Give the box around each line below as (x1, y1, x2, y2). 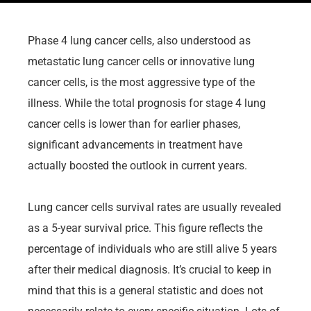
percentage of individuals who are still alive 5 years (28, 242, 277, 255)
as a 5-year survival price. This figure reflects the (28, 221, 262, 235)
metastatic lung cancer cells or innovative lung (28, 54, 255, 68)
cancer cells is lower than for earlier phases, (28, 117, 240, 131)
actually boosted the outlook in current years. (28, 158, 247, 172)
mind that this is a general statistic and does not (28, 283, 263, 297)
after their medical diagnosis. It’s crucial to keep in (28, 262, 271, 276)
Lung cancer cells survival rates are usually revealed (28, 200, 281, 214)
